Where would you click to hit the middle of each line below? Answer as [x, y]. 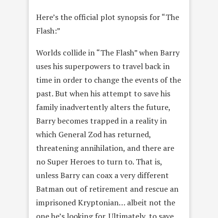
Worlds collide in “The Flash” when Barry [108, 52]
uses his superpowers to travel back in [103, 66]
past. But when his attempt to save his [103, 93]
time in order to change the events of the [109, 80]
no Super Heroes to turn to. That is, [99, 161]
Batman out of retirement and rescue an [107, 189]
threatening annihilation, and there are [105, 148]
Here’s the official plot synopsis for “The [108, 17]
